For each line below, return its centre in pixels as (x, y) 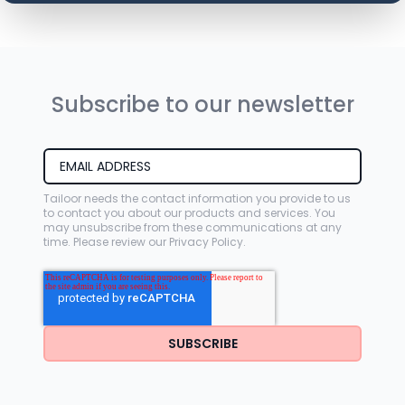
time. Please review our (106, 242)
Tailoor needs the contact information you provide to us (197, 198)
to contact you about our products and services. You (189, 213)
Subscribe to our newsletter (202, 104)
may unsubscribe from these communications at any (193, 227)
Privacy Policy (206, 242)
